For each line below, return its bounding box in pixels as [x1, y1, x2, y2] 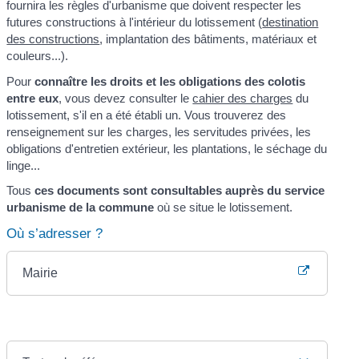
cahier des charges [192, 91, 293, 105]
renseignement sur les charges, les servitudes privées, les [6, 124, 312, 139]
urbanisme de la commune [6, 200, 155, 215]
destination [262, 15, 319, 30]
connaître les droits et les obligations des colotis [34, 74, 306, 88]
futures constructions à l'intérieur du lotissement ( [6, 15, 263, 30]
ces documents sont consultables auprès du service [34, 184, 325, 198]
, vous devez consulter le [58, 91, 193, 105]
